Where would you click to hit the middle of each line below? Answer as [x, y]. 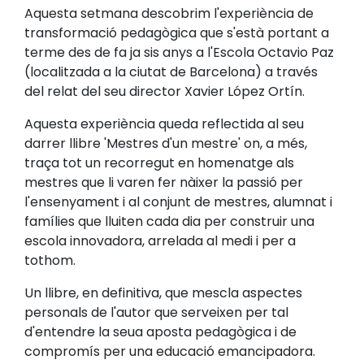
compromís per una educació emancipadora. [170, 351]
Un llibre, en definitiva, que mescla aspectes [163, 293]
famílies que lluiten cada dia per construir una [169, 221]
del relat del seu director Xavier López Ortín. [165, 91]
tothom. [50, 260]
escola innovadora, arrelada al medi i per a [160, 241]
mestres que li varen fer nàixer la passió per [164, 182]
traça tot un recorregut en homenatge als [159, 163]
